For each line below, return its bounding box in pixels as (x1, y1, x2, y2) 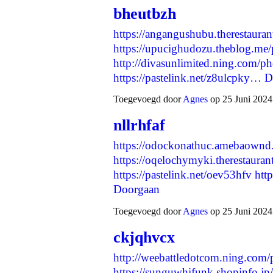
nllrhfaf (113, 116, 165, 135)
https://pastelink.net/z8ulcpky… (113, 71, 261, 85)
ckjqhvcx (113, 228, 175, 246)
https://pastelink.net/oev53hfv (113, 168, 252, 182)
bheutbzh (113, 5, 176, 23)
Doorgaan (113, 183, 160, 196)
